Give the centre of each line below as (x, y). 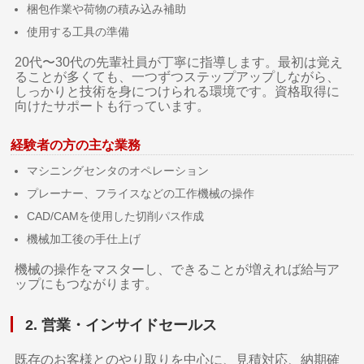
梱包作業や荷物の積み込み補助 (107, 9)
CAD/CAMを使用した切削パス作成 (116, 217)
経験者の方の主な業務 (76, 145)
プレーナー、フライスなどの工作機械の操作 (141, 194)
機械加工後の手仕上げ (84, 239)
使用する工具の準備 (78, 32)
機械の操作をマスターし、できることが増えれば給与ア (178, 270)
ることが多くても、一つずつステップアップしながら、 (178, 77)
